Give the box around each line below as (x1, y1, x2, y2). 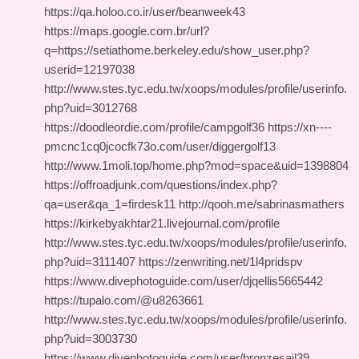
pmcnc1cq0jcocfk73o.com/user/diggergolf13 (44, 139, 276, 153)
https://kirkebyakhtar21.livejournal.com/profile (44, 216, 280, 230)
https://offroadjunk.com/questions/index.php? (44, 178, 277, 192)
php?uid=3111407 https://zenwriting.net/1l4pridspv (44, 255, 303, 268)
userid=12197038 (44, 63, 135, 76)
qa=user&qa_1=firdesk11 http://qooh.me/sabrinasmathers (44, 197, 345, 211)
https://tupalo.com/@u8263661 (44, 293, 204, 307)
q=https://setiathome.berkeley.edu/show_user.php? (44, 43, 309, 57)
